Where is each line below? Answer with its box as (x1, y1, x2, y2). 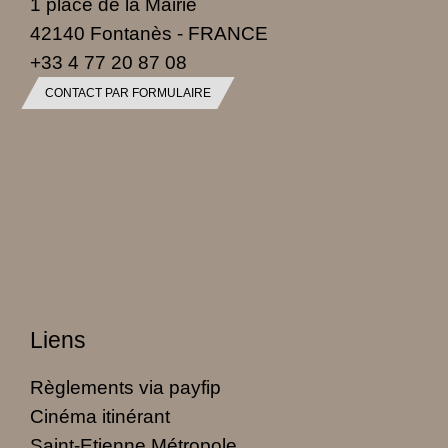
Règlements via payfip (30, 376, 221, 399)
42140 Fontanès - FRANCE (30, 22, 268, 45)
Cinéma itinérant (30, 405, 170, 428)
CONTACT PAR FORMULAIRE (45, 86, 211, 101)
